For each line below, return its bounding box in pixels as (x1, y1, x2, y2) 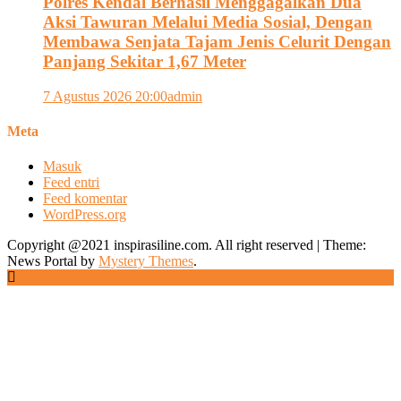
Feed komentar (43, 191, 127, 207)
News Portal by (7, 253, 98, 269)
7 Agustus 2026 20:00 (43, 88, 167, 104)
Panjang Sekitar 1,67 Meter (43, 51, 246, 71)
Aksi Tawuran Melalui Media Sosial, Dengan (43, 12, 372, 31)
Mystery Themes (98, 253, 193, 269)
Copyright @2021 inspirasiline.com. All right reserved (7, 237, 317, 253)
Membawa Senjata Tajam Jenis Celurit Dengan (43, 31, 391, 51)
